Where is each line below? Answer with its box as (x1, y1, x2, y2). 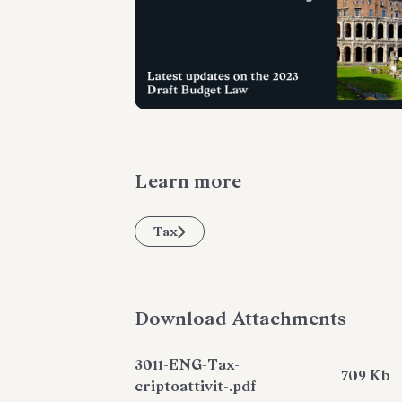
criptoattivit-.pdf (135, 378, 256, 396)
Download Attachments (135, 308, 346, 330)
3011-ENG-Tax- (135, 356, 240, 374)
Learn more (135, 170, 241, 193)
